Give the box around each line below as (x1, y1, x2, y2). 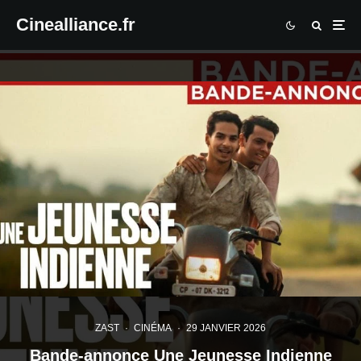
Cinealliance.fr (16, 15, 135, 35)
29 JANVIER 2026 (186, 322, 266, 334)
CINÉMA (134, 322, 172, 334)
